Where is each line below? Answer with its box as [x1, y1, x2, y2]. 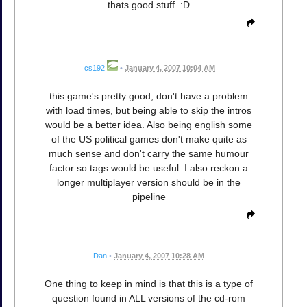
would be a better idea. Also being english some [45, 119, 252, 130]
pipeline [132, 191, 166, 202]
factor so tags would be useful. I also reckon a [49, 162, 248, 173]
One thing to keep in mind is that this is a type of [45, 278, 253, 289]
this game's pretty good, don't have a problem [49, 90, 248, 101]
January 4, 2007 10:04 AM [125, 63, 215, 72]
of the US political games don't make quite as [51, 133, 247, 145]
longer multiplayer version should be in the [57, 176, 241, 188]
